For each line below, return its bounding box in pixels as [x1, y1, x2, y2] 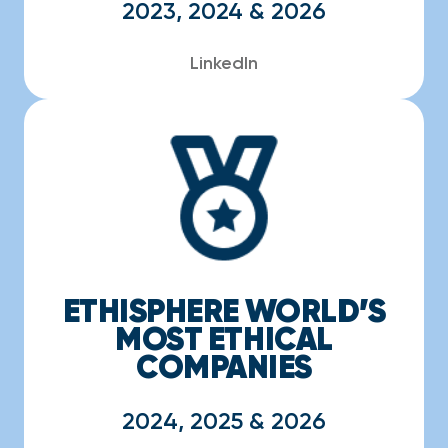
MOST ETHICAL [115, 318, 333, 359]
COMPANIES [136, 346, 312, 387]
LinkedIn [190, 52, 258, 74]
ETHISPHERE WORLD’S [62, 290, 386, 331]
